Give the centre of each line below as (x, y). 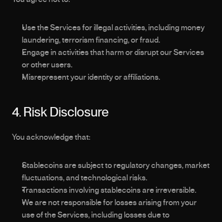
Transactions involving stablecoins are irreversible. (109, 190)
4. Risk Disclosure (60, 112)
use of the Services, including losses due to (96, 215)
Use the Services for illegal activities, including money (113, 28)
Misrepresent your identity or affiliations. (91, 77)
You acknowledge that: (51, 137)
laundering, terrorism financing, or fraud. (91, 40)
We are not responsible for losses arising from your (109, 203)
